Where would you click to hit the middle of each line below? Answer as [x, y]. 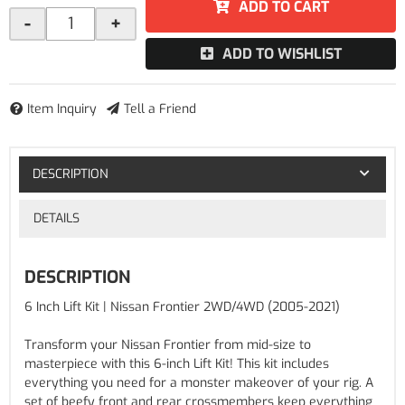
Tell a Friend [160, 109]
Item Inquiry [62, 109]
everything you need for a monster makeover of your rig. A [199, 383]
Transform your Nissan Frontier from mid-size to [168, 345]
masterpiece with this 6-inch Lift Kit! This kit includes [177, 364]
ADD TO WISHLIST [282, 54]
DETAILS [56, 218]
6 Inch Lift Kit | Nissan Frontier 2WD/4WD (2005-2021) [182, 307]
